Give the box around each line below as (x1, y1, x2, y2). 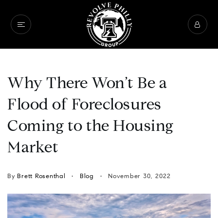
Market (7, 141, 58, 156)
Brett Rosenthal (17, 173, 66, 180)
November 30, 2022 (106, 173, 171, 180)
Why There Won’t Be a (7, 76, 167, 92)
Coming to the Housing (7, 119, 174, 135)
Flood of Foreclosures (7, 98, 162, 113)
